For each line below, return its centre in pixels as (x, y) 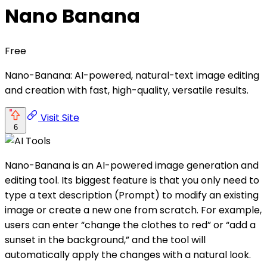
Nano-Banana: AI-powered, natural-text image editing (132, 75)
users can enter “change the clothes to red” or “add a (130, 225)
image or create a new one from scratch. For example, (133, 210)
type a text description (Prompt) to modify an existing (132, 195)
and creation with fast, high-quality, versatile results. (127, 90)
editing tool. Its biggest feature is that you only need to (132, 180)
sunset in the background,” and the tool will (105, 240)
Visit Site (59, 117)
